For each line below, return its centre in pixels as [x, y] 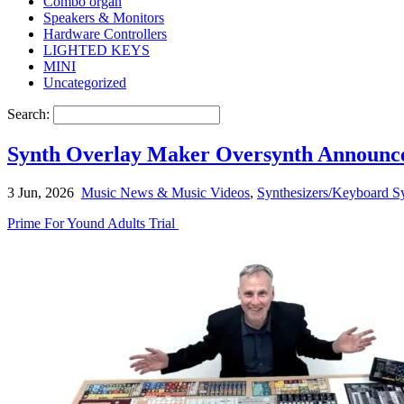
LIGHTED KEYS [96, 50]
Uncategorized [85, 82]
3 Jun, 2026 [41, 192]
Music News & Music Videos [165, 192]
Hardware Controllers [105, 33]
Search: [30, 114]
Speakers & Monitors [104, 17]
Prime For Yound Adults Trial [93, 223]
